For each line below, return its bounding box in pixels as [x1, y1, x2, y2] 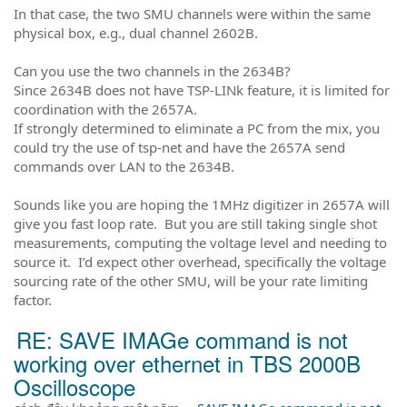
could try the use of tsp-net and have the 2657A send [14, 137, 345, 156]
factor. [14, 290, 52, 309]
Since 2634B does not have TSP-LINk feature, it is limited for [14, 80, 390, 99]
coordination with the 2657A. [14, 99, 197, 118]
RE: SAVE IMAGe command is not [16, 323, 348, 355]
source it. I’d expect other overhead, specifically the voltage [14, 252, 386, 271]
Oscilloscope [14, 370, 135, 402]
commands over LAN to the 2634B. [14, 156, 234, 175]
